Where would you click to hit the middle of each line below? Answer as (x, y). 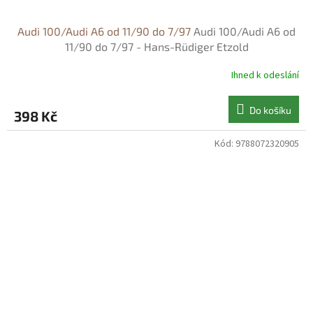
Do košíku (270, 110)
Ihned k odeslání (265, 75)
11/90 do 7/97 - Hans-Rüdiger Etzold (156, 46)
